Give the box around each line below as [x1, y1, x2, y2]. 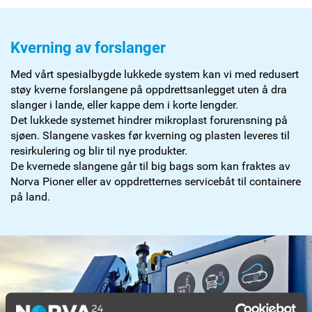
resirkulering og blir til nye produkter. [10, 143, 187, 157]
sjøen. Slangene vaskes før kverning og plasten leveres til [10, 128, 290, 142]
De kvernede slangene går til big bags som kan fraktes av [10, 159, 290, 173]
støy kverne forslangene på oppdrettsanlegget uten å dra [10, 82, 287, 96]
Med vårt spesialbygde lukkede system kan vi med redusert [10, 67, 299, 81]
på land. [10, 189, 50, 203]
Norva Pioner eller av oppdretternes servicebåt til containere [10, 174, 301, 188]
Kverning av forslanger [10, 38, 166, 56]
